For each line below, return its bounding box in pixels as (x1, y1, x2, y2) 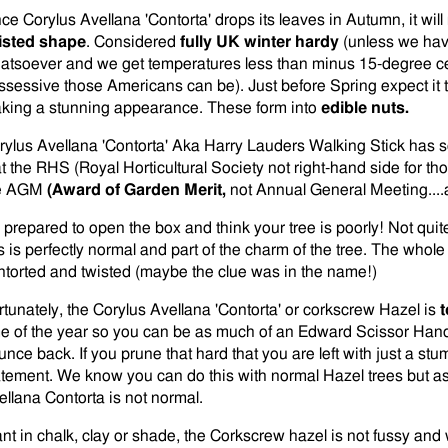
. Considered (86, 34, 176, 50)
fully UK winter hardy (176, 34, 343, 50)
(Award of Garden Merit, (47, 182, 226, 198)
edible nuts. (321, 100, 409, 116)
